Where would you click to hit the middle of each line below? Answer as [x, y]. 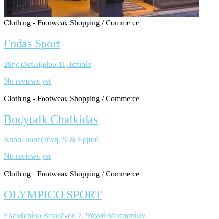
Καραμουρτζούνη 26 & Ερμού [51, 140]
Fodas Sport [32, 43]
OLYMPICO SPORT [53, 195]
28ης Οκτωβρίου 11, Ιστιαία [47, 64]
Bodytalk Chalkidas [51, 119]
